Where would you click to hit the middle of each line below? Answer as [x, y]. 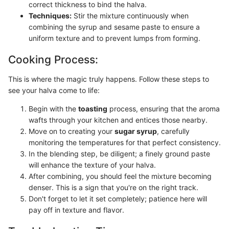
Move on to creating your [72, 131]
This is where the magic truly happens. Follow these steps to [109, 79]
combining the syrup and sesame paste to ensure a [114, 27]
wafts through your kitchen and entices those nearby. [118, 120]
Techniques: [50, 16]
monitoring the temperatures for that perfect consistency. [125, 142]
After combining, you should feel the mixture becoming [120, 176]
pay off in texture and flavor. [76, 210]
